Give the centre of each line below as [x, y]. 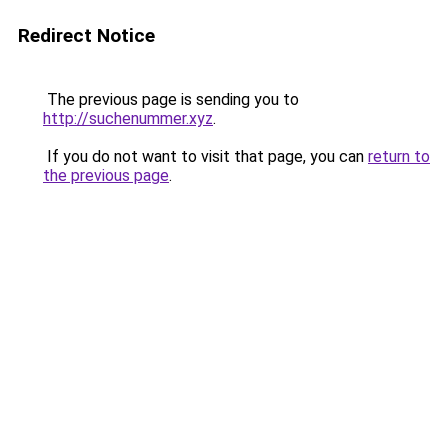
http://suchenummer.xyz [128, 118]
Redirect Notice [86, 35]
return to [399, 156]
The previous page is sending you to [171, 99]
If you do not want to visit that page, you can [205, 156]
